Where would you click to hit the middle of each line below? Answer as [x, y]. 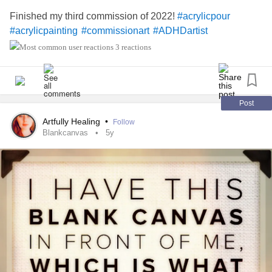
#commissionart [115, 31]
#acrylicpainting [44, 31]
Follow [124, 122]
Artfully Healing [73, 121]
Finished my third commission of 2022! [93, 16]
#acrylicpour [204, 16]
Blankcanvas [65, 133]
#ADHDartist [180, 31]
